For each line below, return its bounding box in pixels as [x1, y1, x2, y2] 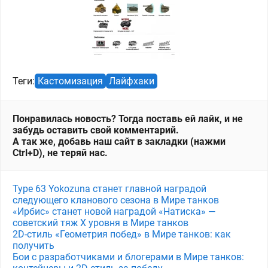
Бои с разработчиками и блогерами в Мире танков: [13, 251, 244, 263]
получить [13, 240, 54, 251]
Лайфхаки [109, 75, 154, 87]
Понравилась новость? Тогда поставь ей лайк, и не [13, 113, 243, 124]
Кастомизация [38, 75, 103, 87]
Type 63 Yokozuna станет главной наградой [13, 183, 206, 194]
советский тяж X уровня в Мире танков [13, 217, 188, 229]
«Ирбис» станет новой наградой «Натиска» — [13, 206, 216, 217]
